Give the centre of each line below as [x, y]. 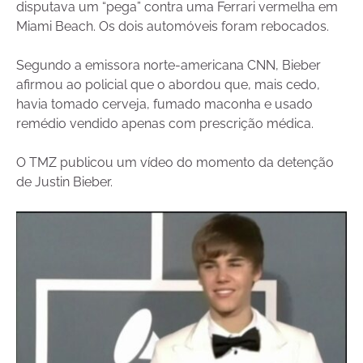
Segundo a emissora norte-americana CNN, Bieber [169, 65]
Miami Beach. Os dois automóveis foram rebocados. [173, 26]
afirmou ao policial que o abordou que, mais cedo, [168, 85]
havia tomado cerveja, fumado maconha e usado [164, 104]
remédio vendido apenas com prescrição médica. [165, 124]
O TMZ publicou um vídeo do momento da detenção [175, 162]
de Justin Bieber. [64, 182]
